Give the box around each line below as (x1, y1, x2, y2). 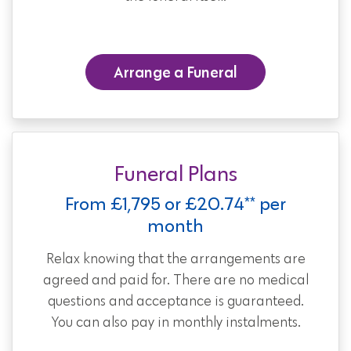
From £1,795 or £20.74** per (65, 192, 286, 215)
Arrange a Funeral (114, 63, 237, 82)
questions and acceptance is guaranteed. (47, 295, 304, 309)
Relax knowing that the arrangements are (45, 252, 306, 267)
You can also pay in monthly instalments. (50, 316, 301, 331)
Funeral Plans (114, 160, 237, 187)
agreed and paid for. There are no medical (42, 273, 309, 288)
